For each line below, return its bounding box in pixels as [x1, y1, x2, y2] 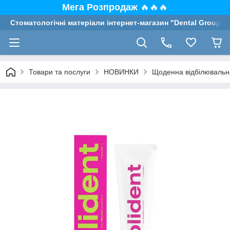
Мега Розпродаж [62, 2, 140, 12]
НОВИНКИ [104, 68, 139, 76]
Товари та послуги [29, 68, 90, 76]
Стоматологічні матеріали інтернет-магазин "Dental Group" [10, 18, 224, 27]
